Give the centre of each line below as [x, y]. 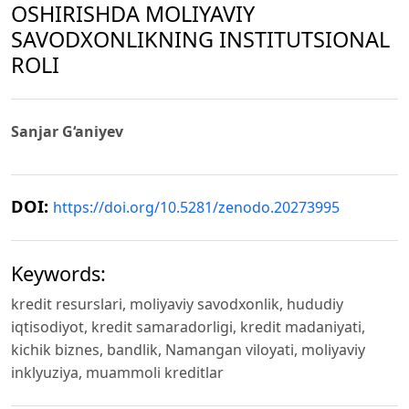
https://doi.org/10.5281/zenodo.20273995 [196, 208]
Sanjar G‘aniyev [67, 132]
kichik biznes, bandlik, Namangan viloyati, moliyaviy [188, 350]
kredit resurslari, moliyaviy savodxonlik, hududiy [177, 304]
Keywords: [58, 274]
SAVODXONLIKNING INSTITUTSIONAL [200, 40]
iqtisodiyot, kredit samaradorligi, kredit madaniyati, [188, 327]
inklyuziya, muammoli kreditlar [117, 373]
